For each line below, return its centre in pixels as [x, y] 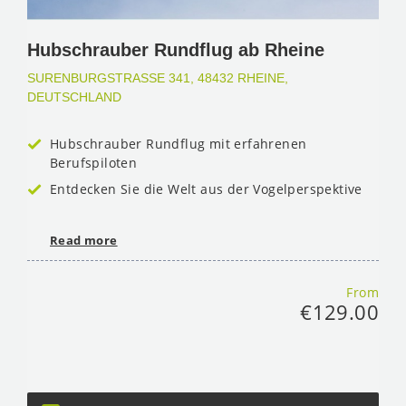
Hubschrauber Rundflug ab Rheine [176, 50]
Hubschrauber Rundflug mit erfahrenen [179, 144]
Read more [84, 240]
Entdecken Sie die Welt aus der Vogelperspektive [206, 189]
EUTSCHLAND [74, 97]
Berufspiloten [94, 163]
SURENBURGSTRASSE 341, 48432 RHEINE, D [158, 78]
